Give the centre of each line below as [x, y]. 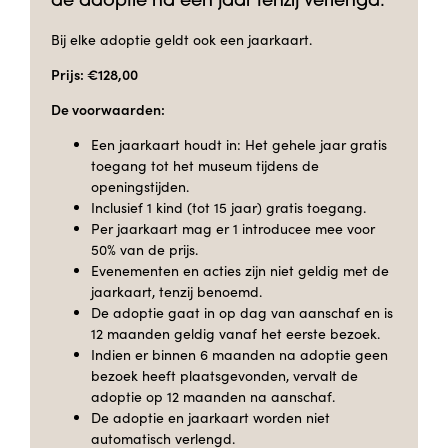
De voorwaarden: [108, 108]
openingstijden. [140, 186]
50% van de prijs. [144, 249]
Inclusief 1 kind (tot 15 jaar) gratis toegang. [228, 207]
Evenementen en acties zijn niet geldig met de [240, 270]
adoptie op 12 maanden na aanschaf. [213, 396]
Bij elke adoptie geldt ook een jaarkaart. [181, 39]
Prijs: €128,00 [94, 73]
